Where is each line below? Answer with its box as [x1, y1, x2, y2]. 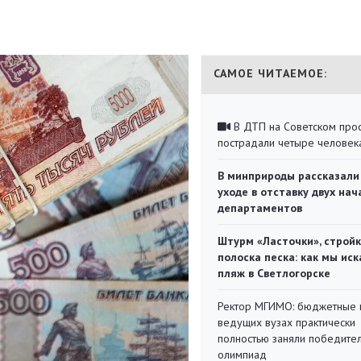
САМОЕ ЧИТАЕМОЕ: [214, 66, 327, 81]
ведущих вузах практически [218, 315, 355, 330]
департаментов [218, 201, 302, 215]
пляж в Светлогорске [218, 266, 330, 280]
